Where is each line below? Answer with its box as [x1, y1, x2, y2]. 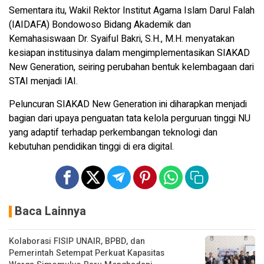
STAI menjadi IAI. [9, 74, 78, 88]
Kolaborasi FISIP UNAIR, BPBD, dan [9, 235, 145, 247]
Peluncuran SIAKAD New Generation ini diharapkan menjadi [9, 97, 247, 111]
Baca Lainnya [15, 202, 86, 220]
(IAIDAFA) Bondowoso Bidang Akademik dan [9, 17, 191, 32]
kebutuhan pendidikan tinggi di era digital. [9, 139, 174, 154]
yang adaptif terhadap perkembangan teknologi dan [9, 125, 217, 140]
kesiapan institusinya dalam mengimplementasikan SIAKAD [9, 45, 250, 60]
